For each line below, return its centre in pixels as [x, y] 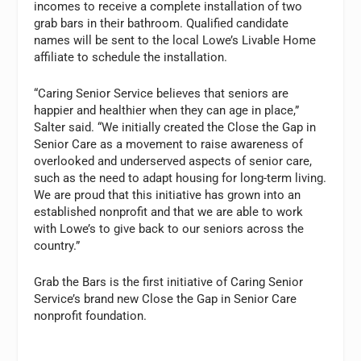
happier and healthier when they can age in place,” [167, 110]
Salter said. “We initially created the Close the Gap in [175, 127]
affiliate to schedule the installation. [131, 57]
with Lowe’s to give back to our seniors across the [169, 228]
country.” [57, 245]
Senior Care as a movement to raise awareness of [169, 144]
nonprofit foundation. [91, 315]
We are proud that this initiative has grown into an [168, 195]
